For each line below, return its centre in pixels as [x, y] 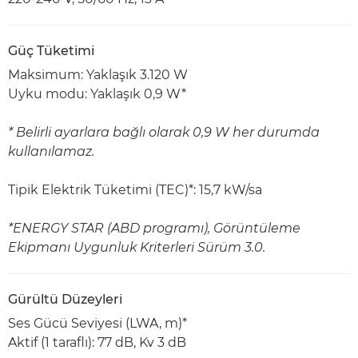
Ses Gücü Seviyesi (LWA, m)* [97, 323]
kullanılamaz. [51, 151]
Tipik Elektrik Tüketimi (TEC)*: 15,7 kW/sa [135, 190]
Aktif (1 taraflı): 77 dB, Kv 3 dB [97, 342]
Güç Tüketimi [51, 51]
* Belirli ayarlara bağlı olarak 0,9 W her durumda [164, 132]
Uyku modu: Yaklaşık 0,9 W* [97, 94]
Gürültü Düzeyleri [65, 299]
